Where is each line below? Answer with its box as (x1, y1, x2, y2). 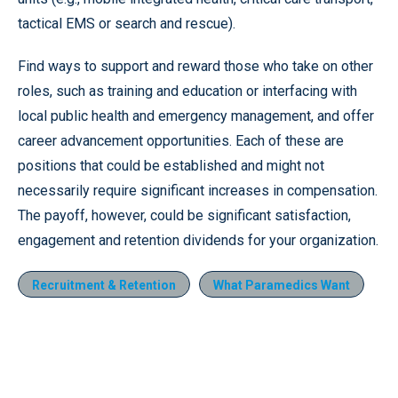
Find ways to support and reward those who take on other (18, 57, 373, 75)
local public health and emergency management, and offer (18, 107, 374, 124)
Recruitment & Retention (32, 277, 176, 292)
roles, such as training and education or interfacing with (18, 82, 357, 99)
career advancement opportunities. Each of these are (18, 131, 344, 149)
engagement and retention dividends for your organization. (18, 231, 378, 249)
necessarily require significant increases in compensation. (18, 181, 378, 199)
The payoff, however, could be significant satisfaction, (18, 206, 351, 224)
